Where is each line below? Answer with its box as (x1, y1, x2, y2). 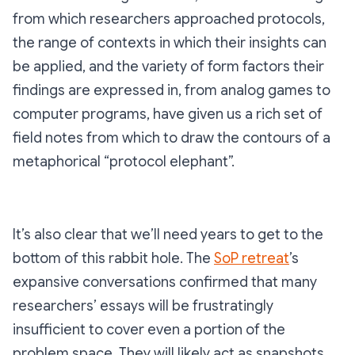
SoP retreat (214, 249, 289, 267)
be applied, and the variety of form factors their (13, 57, 324, 75)
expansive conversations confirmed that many (13, 273, 317, 291)
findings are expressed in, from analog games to (13, 81, 330, 99)
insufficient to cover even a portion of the (13, 320, 285, 338)
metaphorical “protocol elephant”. (13, 152, 238, 170)
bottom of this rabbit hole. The (13, 249, 214, 267)
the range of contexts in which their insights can (13, 33, 326, 52)
